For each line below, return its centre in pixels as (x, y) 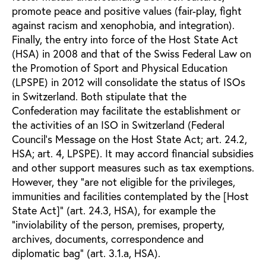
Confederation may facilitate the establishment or (126, 110)
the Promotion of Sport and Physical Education (120, 67)
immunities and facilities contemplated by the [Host (130, 196)
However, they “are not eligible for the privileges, (123, 181)
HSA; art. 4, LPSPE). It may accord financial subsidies (133, 153)
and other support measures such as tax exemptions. (133, 167)
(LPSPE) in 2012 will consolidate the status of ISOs (129, 82)
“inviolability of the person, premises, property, (118, 224)
